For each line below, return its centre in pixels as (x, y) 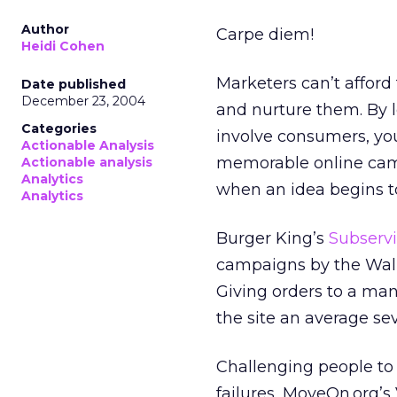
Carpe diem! (265, 35)
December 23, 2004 (83, 101)
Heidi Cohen (63, 46)
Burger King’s (272, 238)
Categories (59, 128)
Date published (74, 84)
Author (45, 29)
